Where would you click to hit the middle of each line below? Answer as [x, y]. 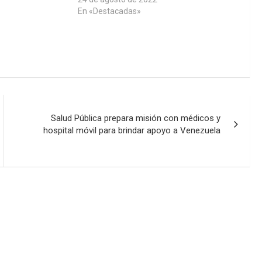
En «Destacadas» [109, 11]
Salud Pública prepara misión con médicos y [136, 118]
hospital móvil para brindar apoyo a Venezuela [132, 131]
